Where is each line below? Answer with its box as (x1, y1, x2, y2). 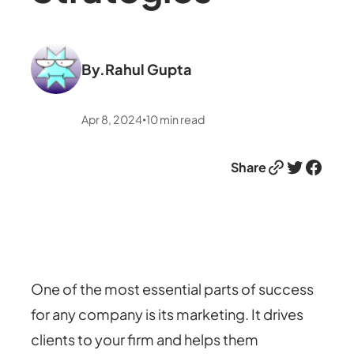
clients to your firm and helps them (31, 330, 259, 348)
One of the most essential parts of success (31, 279, 314, 298)
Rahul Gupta (105, 60, 193, 79)
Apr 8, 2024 (81, 111, 143, 126)
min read (160, 111, 205, 126)
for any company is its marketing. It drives (31, 304, 304, 323)
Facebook (303, 154, 314, 179)
